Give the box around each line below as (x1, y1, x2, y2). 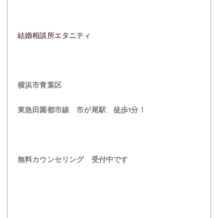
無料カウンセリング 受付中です (18, 155, 128, 164)
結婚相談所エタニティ (18, 31, 91, 40)
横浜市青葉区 (18, 81, 62, 90)
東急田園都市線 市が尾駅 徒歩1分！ (18, 106, 146, 115)
